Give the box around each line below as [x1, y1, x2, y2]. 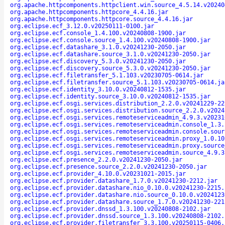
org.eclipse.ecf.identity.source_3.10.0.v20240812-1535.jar [10, 92, 210, 100]
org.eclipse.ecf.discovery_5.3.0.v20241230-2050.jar [10, 57, 186, 65]
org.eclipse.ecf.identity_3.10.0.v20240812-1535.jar [10, 85, 186, 93]
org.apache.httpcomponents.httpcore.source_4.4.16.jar [10, 15, 193, 23]
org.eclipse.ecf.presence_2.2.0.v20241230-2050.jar [10, 156, 182, 163]
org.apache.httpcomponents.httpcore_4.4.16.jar [10, 8, 168, 16]
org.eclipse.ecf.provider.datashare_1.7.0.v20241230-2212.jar [10, 177, 217, 184]
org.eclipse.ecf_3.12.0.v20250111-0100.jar [10, 22, 154, 30]
